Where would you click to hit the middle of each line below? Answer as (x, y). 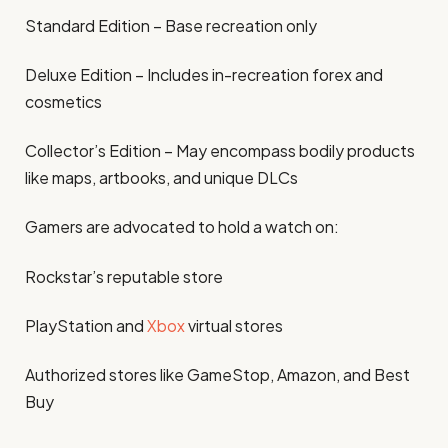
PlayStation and (86, 326)
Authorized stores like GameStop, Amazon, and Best (217, 375)
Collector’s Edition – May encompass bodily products (220, 151)
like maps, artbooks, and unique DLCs (161, 178)
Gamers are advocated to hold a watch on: (182, 227)
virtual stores (235, 326)
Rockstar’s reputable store (124, 276)
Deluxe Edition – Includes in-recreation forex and (204, 74)
